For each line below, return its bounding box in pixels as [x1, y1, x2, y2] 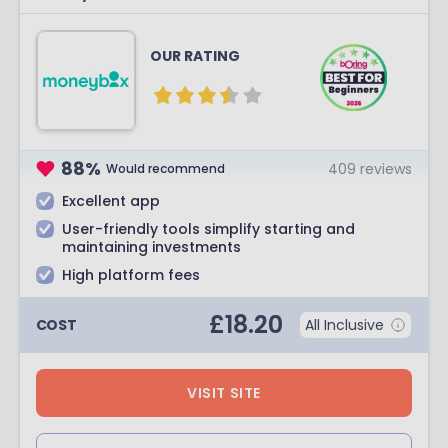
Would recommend [106, 159, 226, 177]
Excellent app [61, 191, 160, 211]
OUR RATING [149, 46, 240, 66]
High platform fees [61, 265, 200, 285]
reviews [360, 158, 413, 179]
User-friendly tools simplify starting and [61, 219, 355, 239]
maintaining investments [61, 237, 241, 257]
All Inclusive [305, 315, 385, 335]
